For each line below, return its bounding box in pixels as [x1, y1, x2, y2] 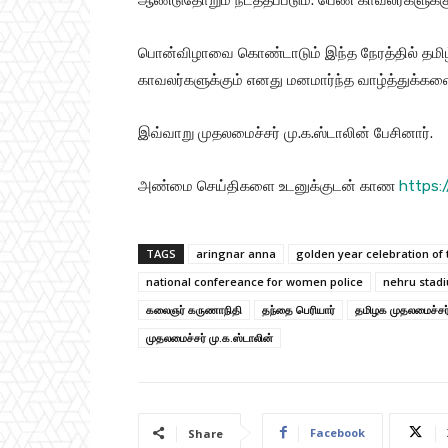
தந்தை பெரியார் [262, 301, 335, 317]
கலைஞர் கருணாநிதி [146, 301, 242, 317]
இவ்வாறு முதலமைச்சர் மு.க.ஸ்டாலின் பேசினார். [138, 123, 433, 142]
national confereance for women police [146, 273, 363, 289]
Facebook [310, 424, 365, 440]
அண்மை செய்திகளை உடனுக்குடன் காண [138, 176, 399, 195]
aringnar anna [196, 245, 276, 261]
